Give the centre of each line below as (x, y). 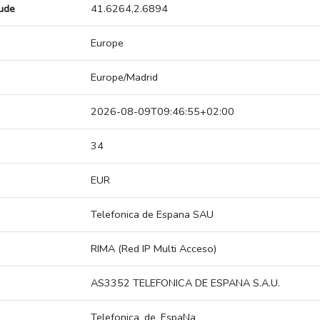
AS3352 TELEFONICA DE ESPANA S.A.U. (185, 283)
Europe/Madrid (124, 77)
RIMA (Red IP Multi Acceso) (154, 249)
